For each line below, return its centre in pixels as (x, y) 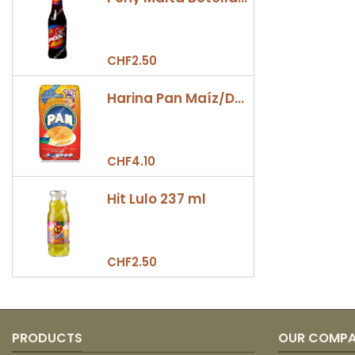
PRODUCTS (47, 338)
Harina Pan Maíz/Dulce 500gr (239, 98)
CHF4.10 (131, 161)
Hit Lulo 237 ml (156, 199)
